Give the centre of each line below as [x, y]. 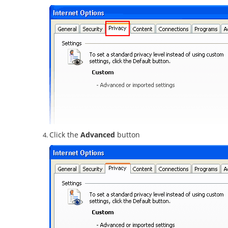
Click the [65, 135]
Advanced [98, 135]
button [127, 135]
